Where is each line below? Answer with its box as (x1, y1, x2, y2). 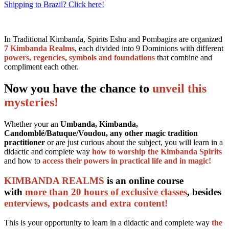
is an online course (107, 175, 184, 186)
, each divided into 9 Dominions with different (75, 43, 223, 53)
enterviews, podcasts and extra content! (4, 197, 168, 209)
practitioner (4, 138, 47, 147)
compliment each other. (4, 62, 79, 71)
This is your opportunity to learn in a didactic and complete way (4, 218, 212, 227)
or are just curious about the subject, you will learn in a (47, 138, 223, 147)
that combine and (155, 53, 212, 62)
